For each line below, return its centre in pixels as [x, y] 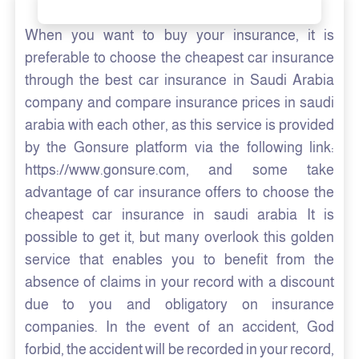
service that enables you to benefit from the [179, 260]
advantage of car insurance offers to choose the [179, 193]
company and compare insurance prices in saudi [179, 103]
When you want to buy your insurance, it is [179, 36]
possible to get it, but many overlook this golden [179, 238]
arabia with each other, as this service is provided [179, 125]
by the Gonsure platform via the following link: [179, 148]
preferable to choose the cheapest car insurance [179, 58]
